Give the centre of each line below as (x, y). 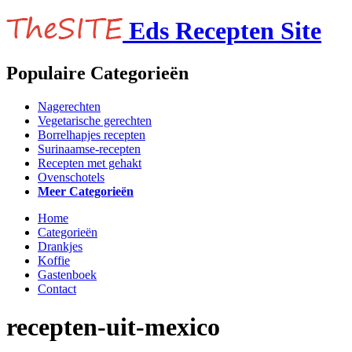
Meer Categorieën (86, 191)
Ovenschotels (71, 177)
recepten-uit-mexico (113, 327)
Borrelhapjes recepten (92, 134)
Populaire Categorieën (97, 73)
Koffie (54, 260)
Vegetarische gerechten (95, 120)
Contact (57, 288)
